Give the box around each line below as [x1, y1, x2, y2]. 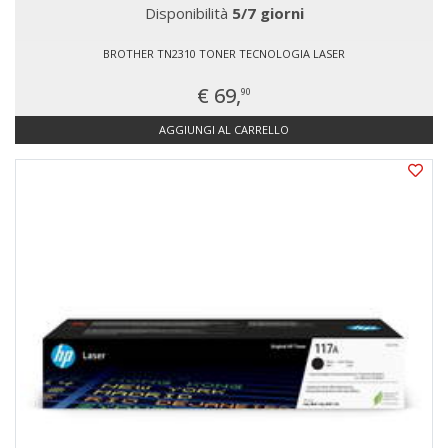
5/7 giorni [231, 3, 304, 23]
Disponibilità [144, 3, 232, 23]
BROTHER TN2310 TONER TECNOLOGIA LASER [103, 46, 345, 61]
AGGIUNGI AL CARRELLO [159, 122, 289, 137]
